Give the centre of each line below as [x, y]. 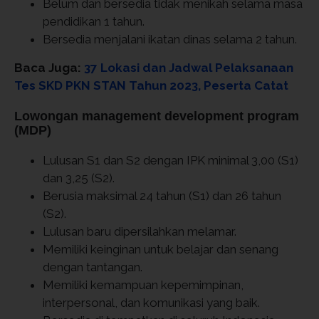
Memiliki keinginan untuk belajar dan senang [161, 249]
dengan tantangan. [94, 267]
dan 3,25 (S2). [80, 178]
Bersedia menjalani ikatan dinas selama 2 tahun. [170, 39]
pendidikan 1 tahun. [94, 21]
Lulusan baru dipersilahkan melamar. [141, 231]
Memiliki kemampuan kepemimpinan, [143, 285]
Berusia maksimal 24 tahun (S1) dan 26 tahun [162, 196]
